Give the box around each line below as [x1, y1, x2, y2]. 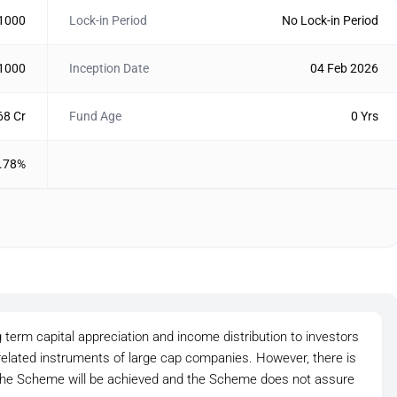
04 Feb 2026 [309, 61, 378, 75]
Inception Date [68, 61, 149, 75]
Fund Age [68, 109, 121, 123]
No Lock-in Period [281, 13, 378, 27]
